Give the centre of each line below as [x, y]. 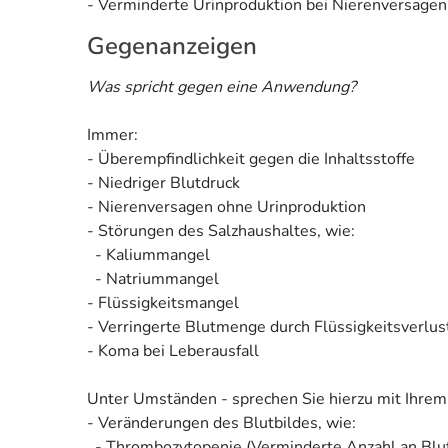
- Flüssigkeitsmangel [163, 302]
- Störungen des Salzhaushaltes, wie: [221, 230]
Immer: [112, 134]
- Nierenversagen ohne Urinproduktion [226, 206]
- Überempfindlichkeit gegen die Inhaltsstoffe [251, 158]
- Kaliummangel [148, 254]
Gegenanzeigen [172, 45]
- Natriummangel [153, 278]
